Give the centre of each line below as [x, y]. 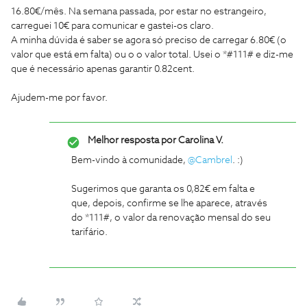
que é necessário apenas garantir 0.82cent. [103, 69]
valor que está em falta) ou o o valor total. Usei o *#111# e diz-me [152, 55]
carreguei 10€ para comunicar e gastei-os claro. [112, 26]
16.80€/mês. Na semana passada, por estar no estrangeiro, [139, 12]
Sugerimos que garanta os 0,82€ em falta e [163, 189]
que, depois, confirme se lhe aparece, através [169, 204]
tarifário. [89, 232]
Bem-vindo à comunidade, [130, 160]
